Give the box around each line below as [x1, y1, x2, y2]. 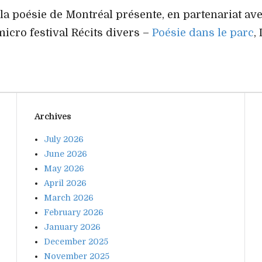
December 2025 [44, 236, 108, 246]
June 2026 [44, 149, 87, 158]
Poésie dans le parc [151, 27, 254, 39]
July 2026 [44, 134, 84, 144]
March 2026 [44, 192, 94, 202]
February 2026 [44, 207, 104, 217]
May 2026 [44, 163, 84, 173]
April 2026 [44, 178, 87, 188]
